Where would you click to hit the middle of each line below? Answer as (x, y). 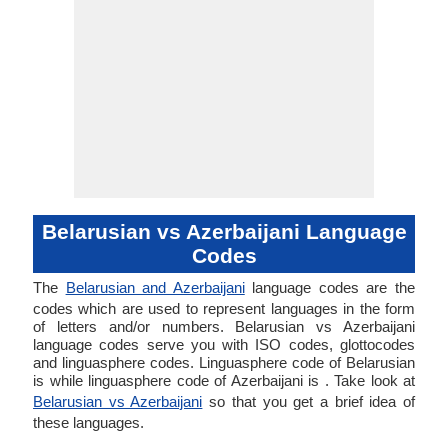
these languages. (88, 422)
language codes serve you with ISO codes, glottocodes (224, 344)
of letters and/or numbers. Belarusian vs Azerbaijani (224, 326)
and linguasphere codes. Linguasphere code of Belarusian (224, 362)
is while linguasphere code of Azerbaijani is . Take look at (224, 380)
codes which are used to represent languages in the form (224, 308)
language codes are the (330, 287)
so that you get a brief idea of (309, 401)
